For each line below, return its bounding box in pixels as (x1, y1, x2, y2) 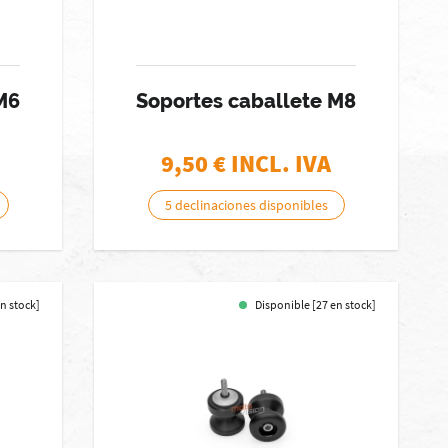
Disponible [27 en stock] (255, 297, 377, 312)
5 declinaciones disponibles (164, 196, 328, 214)
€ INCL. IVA (213, 148, 332, 179)
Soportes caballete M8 (136, 89, 357, 113)
